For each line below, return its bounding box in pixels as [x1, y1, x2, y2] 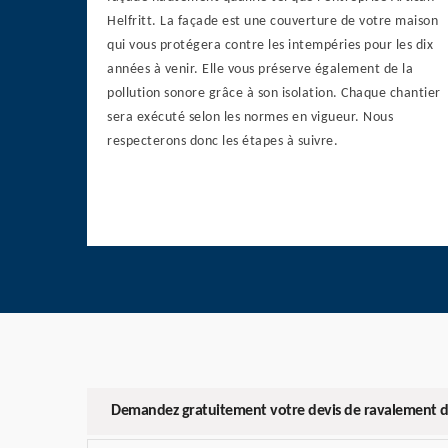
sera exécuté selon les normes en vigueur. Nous [107, 110, 393, 126]
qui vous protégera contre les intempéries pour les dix [107, 38, 433, 54]
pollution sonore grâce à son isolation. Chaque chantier [107, 86, 441, 102]
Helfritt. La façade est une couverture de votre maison [107, 14, 438, 30]
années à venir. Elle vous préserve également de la [107, 62, 413, 78]
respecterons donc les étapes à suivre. [107, 134, 338, 150]
